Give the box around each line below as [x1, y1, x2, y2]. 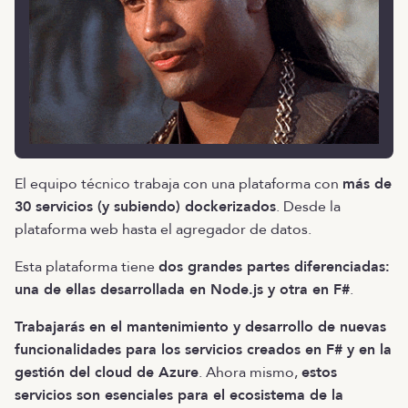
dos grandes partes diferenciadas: [158, 256, 390, 277]
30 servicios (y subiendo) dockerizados [15, 196, 276, 217]
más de [342, 173, 392, 194]
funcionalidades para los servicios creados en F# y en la [15, 339, 392, 360]
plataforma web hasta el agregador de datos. [15, 219, 315, 240]
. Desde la [276, 196, 341, 217]
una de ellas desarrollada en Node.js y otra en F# [15, 279, 350, 300]
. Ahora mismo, [199, 362, 301, 382]
